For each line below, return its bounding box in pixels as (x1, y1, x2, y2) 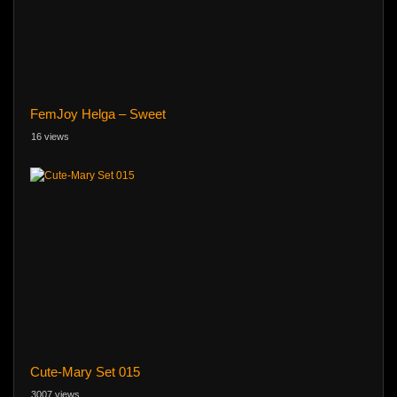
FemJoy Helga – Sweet (29, 105, 166, 121)
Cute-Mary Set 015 (29, 364, 140, 380)
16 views (31, 130, 69, 142)
